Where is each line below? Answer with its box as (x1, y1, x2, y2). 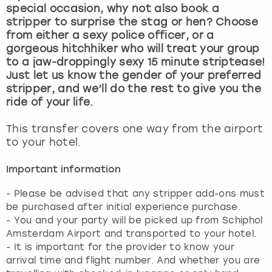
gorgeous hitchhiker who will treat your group (6, 42, 260, 55)
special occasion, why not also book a (6, 2, 219, 15)
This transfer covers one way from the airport (6, 123, 263, 135)
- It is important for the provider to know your (6, 242, 235, 253)
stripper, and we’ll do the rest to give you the (6, 83, 262, 95)
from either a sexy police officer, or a (6, 29, 214, 42)
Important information (6, 165, 121, 175)
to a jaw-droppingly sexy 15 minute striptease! (6, 56, 265, 69)
